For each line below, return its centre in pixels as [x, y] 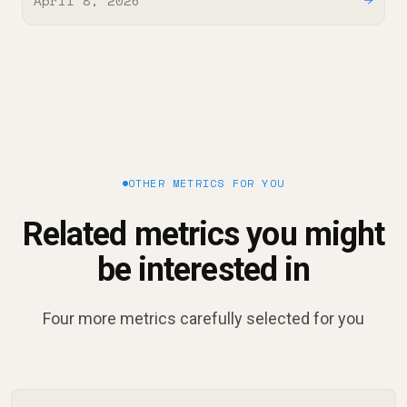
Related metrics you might [203, 235]
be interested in [203, 270]
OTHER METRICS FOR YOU [206, 184]
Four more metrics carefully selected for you [203, 319]
